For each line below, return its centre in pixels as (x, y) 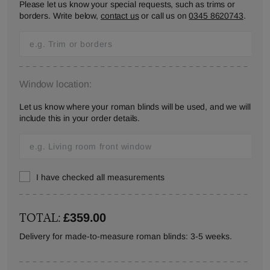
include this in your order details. (80, 118)
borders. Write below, (60, 16)
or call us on (164, 16)
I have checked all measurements (100, 177)
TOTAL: (42, 218)
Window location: (55, 84)
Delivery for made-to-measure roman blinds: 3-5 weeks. (126, 236)
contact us (120, 16)
